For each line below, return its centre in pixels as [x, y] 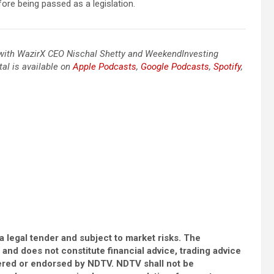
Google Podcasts [175, 67]
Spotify [227, 67]
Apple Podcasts [105, 67]
